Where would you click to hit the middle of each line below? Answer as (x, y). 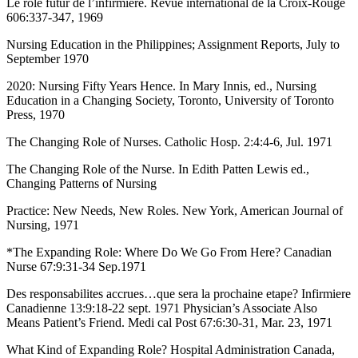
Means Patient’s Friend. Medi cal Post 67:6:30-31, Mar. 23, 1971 (169, 322)
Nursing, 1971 (43, 225)
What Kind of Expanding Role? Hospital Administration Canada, (171, 349)
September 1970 (48, 58)
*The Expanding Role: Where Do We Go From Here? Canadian (169, 252)
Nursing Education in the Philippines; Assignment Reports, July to (173, 44)
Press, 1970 (36, 114)
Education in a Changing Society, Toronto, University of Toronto (170, 100)
